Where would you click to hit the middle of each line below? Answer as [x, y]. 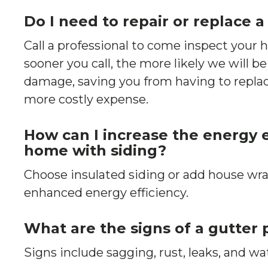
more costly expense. [86, 99]
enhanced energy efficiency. [106, 193]
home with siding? [95, 150]
